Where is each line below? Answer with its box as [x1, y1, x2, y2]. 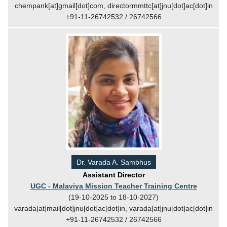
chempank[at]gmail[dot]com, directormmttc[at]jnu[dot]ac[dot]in [14, 1, 213, 10]
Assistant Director [82, 170, 145, 179]
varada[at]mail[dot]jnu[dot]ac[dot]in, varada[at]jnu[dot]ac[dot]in [14, 204, 213, 212]
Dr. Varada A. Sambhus [76, 158, 151, 166]
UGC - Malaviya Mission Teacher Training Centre [30, 181, 197, 190]
